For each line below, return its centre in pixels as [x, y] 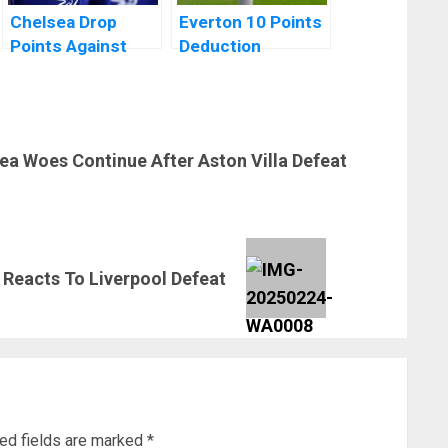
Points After [228, 94]
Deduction [220, 46]
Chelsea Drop [63, 22]
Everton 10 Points [250, 22]
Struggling [51, 70]
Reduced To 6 [233, 70]
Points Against [68, 46]
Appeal [206, 118]
